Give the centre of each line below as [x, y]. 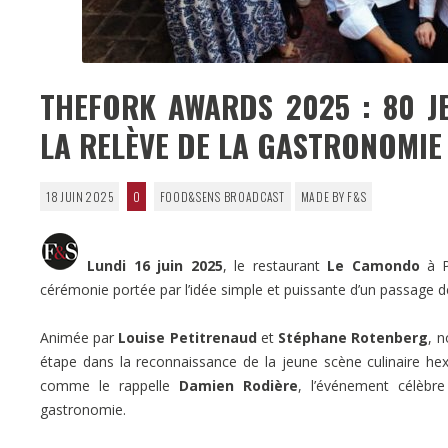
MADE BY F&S [333, 196]
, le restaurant [275, 265]
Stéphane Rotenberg [353, 337]
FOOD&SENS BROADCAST [222, 196]
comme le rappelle [109, 385]
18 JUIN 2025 [79, 196]
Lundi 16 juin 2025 [155, 265]
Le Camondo [373, 265]
